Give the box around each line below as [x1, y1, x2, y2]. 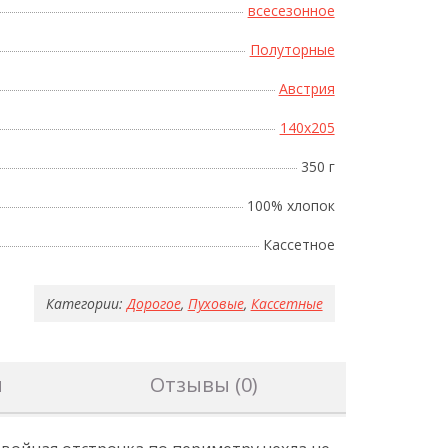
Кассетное [262, 234, 335, 254]
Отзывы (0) [149, 370, 258, 398]
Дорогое [126, 293, 181, 313]
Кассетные [250, 293, 323, 313]
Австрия [278, 78, 335, 98]
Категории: [45, 293, 123, 313]
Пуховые [187, 293, 244, 313]
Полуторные [249, 39, 335, 59]
